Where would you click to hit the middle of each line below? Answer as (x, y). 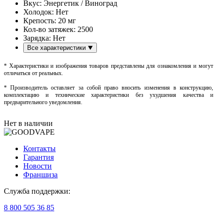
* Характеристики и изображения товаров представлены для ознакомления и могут (108, 66)
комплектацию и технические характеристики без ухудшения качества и (108, 95)
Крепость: (41, 20)
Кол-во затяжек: (50, 29)
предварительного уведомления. (43, 102)
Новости (38, 166)
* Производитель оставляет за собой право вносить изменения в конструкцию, (108, 87)
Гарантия (39, 157)
